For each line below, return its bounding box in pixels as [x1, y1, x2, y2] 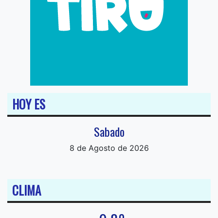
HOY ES [12, 95, 45, 113]
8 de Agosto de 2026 [69, 143, 149, 153]
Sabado [93, 123, 125, 140]
